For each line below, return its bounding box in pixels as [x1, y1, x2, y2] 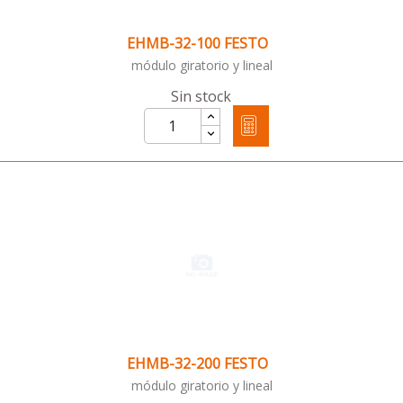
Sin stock [170, 86, 231, 107]
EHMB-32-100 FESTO [126, 33, 268, 54]
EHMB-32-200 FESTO [126, 354, 268, 374]
